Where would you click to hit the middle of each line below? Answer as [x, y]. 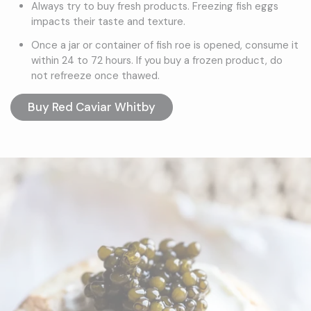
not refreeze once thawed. [95, 76]
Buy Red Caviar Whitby [92, 107]
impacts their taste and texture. [108, 22]
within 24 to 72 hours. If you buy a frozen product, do [157, 61]
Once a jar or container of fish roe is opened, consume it [165, 45]
